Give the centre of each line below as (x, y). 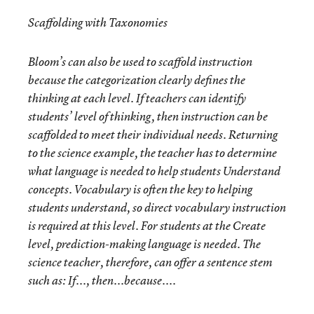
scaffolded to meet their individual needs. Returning (153, 135)
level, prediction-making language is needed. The (144, 244)
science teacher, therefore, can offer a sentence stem (150, 262)
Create (249, 226)
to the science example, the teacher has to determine (152, 153)
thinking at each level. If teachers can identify (137, 98)
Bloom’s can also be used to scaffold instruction (140, 62)
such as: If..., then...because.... (102, 280)
